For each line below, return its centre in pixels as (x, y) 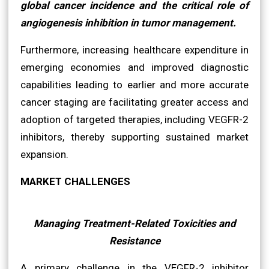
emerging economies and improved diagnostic (134, 67)
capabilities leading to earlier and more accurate (134, 84)
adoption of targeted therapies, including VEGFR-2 (134, 119)
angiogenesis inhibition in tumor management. (128, 23)
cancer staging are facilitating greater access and (134, 102)
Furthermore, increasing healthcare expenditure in (134, 50)
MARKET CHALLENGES (75, 181)
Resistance (134, 240)
